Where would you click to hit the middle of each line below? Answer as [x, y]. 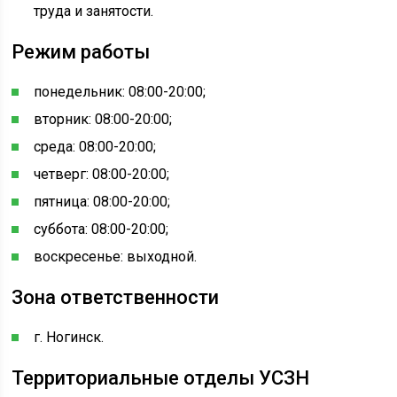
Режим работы [81, 52]
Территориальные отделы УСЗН [161, 378]
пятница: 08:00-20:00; [102, 202]
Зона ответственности [116, 297]
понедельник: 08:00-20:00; [120, 92]
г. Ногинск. [69, 337]
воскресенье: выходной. [116, 257]
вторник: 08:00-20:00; [103, 119]
